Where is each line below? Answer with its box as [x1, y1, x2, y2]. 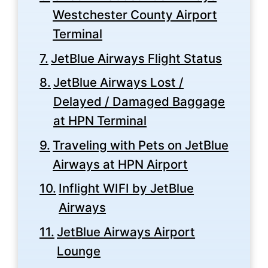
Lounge [57, 243, 101, 258]
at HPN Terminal [53, 113, 147, 129]
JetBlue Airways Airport [57, 224, 196, 239]
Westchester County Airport [53, 7, 218, 23]
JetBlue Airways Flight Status [51, 50, 223, 66]
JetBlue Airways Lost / [53, 75, 184, 90]
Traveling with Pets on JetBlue [53, 137, 229, 153]
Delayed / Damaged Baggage [53, 94, 226, 109]
